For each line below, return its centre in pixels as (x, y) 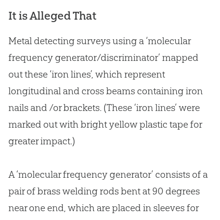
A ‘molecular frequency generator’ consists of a (108, 175)
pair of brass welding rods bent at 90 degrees (104, 191)
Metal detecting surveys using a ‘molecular (99, 41)
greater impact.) (41, 141)
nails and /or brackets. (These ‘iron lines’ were (104, 108)
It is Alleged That (52, 16)
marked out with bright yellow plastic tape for (105, 124)
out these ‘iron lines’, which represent (86, 74)
